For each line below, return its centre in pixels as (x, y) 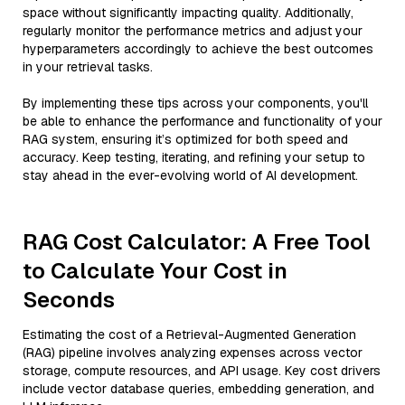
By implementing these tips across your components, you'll (195, 103)
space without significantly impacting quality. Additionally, (188, 13)
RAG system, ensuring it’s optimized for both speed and (185, 139)
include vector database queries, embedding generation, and (198, 389)
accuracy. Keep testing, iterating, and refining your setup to (194, 157)
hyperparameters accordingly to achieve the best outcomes (198, 49)
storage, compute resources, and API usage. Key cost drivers (202, 371)
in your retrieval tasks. (88, 67)
